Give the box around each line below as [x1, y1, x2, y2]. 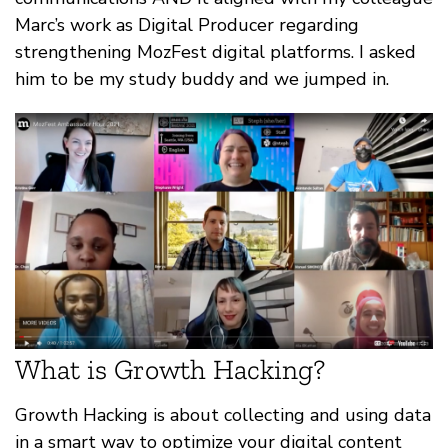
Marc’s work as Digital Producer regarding [15, 13, 359, 38]
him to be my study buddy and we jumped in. [15, 67, 389, 92]
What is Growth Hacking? [15, 353, 325, 387]
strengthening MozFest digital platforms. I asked [15, 40, 416, 65]
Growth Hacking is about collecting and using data [15, 403, 431, 428]
